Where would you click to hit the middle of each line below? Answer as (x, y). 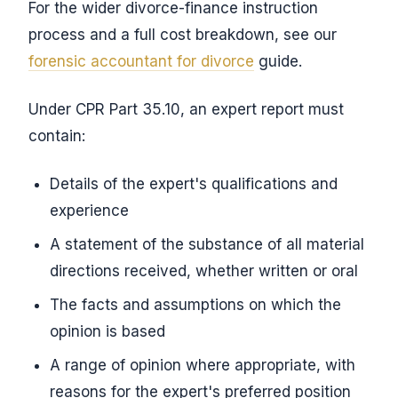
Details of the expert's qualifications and (194, 184)
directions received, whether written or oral (204, 271)
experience (89, 211)
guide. (278, 61)
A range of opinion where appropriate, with (203, 365)
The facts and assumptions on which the (195, 305)
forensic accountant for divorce (141, 61)
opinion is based (107, 331)
